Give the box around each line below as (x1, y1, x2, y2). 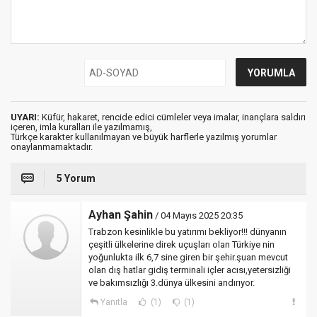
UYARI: (11, 112, 40, 122)
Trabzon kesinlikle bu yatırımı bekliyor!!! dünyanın (88, 226, 287, 237)
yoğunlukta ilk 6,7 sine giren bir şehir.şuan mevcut (88, 252, 288, 263)
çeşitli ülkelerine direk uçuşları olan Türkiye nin (88, 239, 275, 250)
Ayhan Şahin (88, 208, 153, 221)
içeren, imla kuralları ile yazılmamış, (11, 122, 152, 132)
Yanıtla (100, 297, 127, 307)
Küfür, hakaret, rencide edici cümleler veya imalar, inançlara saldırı (40, 112, 306, 122)
